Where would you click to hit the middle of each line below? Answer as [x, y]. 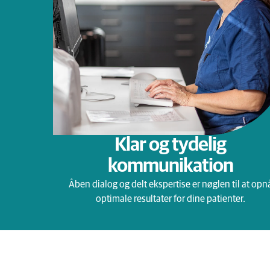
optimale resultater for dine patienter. [170, 199]
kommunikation [170, 167]
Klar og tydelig [171, 146]
